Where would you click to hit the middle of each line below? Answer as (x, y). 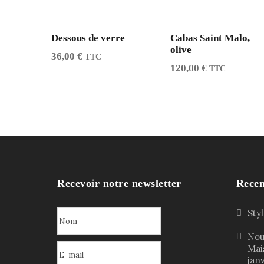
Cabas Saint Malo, (210, 38)
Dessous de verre (88, 38)
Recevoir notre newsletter (119, 183)
